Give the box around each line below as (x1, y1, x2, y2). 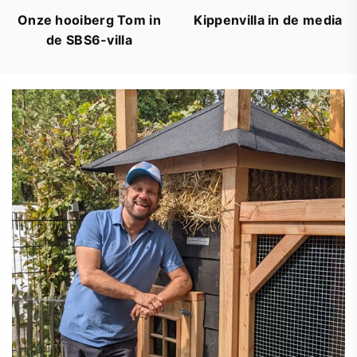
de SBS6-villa (46, 32, 132, 49)
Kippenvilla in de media (193, 12, 343, 29)
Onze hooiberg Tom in (17, 12, 161, 29)
